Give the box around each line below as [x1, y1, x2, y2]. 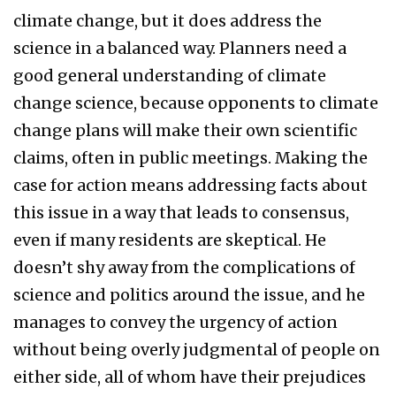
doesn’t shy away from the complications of [13, 257, 355, 278]
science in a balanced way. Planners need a [13, 38, 346, 59]
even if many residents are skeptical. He [13, 230, 326, 251]
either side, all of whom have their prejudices [13, 367, 366, 388]
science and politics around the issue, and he [13, 285, 365, 306]
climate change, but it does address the [13, 11, 322, 32]
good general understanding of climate [13, 65, 326, 87]
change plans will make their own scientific [13, 120, 357, 141]
